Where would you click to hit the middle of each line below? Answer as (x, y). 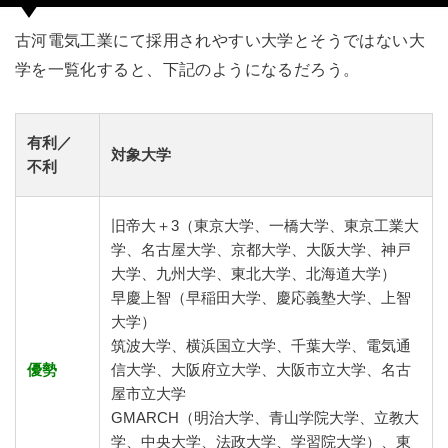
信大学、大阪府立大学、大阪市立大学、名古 (261, 369)
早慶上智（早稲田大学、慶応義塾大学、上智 (261, 297)
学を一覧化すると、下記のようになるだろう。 (187, 68)
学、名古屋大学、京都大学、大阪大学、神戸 (261, 249)
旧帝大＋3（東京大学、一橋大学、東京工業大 (265, 225)
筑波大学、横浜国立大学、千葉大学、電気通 (261, 345)
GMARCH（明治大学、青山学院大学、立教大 (265, 417)
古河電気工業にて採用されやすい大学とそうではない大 (220, 39)
